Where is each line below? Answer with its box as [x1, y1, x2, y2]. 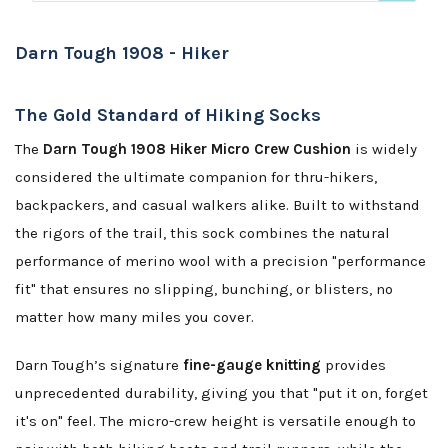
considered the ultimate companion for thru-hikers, [15, 168, 377, 187]
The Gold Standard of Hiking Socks [15, 104, 321, 127]
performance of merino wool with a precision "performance [15, 252, 426, 271]
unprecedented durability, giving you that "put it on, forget [15, 384, 428, 403]
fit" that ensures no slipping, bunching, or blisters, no [15, 280, 393, 299]
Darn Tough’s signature [15, 356, 183, 375]
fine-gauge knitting [183, 356, 321, 375]
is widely [351, 140, 417, 159]
